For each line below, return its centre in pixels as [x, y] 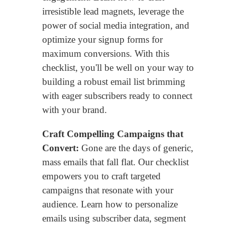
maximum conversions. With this [106, 54]
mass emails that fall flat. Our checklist [116, 162]
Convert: [61, 148]
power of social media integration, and [116, 26]
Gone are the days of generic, [136, 148]
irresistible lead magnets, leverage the [113, 12]
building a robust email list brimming [114, 82]
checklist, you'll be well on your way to [118, 68]
